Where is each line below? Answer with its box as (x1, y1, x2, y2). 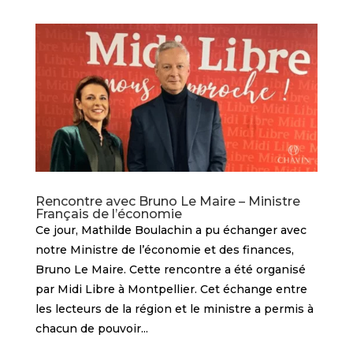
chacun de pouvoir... (35, 321, 148, 336)
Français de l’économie (35, 206, 182, 222)
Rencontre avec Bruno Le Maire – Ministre (35, 194, 300, 210)
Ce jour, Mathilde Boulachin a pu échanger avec (35, 223, 307, 238)
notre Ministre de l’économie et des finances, (35, 243, 294, 258)
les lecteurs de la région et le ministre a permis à (35, 302, 314, 317)
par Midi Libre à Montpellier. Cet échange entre (35, 282, 307, 297)
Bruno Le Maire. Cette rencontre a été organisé (35, 262, 306, 277)
